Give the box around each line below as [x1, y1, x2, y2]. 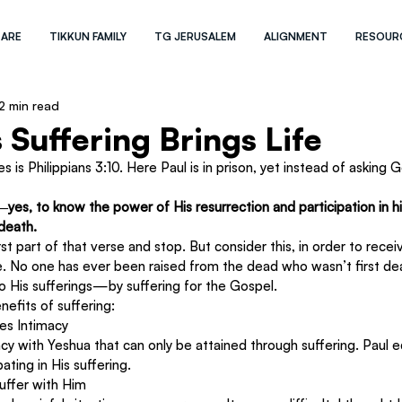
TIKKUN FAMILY [49, 30, 127, 43]
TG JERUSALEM [154, 30, 237, 43]
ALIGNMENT [264, 30, 328, 43]
